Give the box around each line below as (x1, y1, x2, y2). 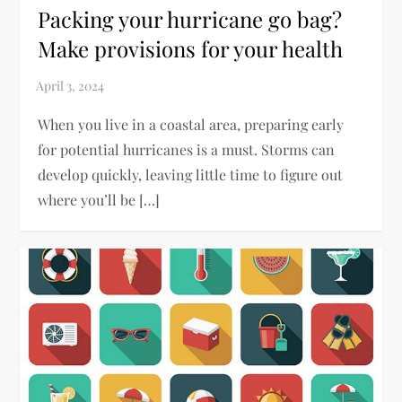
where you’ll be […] (38, 189, 161, 209)
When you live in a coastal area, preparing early (38, 114, 345, 134)
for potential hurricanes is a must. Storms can (38, 139, 336, 159)
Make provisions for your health (38, 33, 344, 63)
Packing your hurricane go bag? (38, 4, 343, 33)
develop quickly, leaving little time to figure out (38, 164, 344, 184)
